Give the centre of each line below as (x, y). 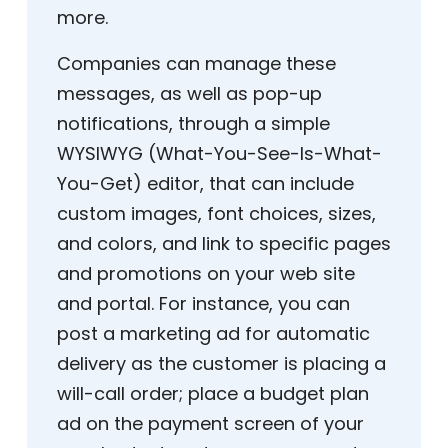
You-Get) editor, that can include (205, 184)
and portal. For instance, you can (203, 304)
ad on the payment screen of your (210, 424)
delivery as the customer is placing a (221, 364)
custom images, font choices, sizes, (216, 214)
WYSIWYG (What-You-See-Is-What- (219, 154)
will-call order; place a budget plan (213, 394)
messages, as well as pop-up (189, 94)
